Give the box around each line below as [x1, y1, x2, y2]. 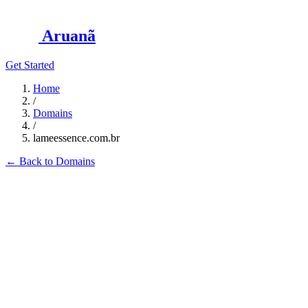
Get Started [5, 58, 54, 71]
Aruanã [42, 26, 96, 45]
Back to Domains [16, 155, 95, 167]
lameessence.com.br [33, 131, 120, 144]
